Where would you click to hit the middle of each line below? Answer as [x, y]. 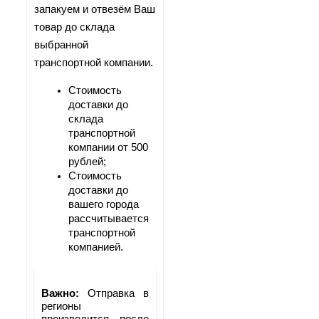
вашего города [104, 205]
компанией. [96, 247]
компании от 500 [108, 148]
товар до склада [74, 27]
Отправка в [118, 294]
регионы [61, 307]
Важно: [64, 294]
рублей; [87, 162]
